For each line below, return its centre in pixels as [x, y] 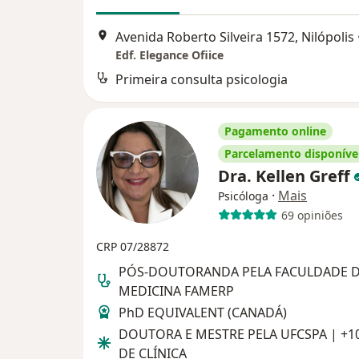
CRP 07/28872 [133, 247]
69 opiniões [312, 215]
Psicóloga [243, 196]
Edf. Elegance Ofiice [169, 55]
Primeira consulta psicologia [202, 80]
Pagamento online [275, 131]
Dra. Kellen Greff [286, 176]
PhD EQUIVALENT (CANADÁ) [203, 313]
